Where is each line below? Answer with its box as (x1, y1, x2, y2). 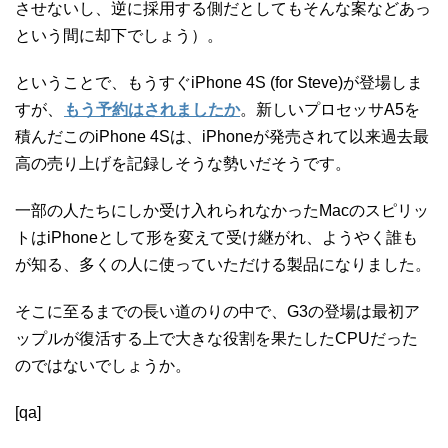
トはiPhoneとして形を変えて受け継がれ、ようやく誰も (15, 228, 418, 246)
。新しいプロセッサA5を (240, 100, 420, 118)
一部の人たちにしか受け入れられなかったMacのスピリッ (15, 201, 429, 219)
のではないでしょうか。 (15, 356, 191, 374)
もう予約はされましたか (64, 100, 240, 118)
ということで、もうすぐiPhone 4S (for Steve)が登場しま (15, 73, 423, 91)
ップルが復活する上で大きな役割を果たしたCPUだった (15, 329, 418, 347)
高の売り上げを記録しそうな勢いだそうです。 (15, 154, 351, 172)
